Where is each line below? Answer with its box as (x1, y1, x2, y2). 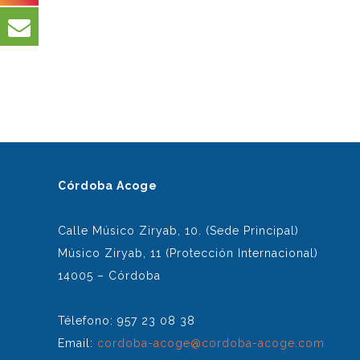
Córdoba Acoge (58, 179, 157, 193)
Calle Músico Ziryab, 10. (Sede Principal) (58, 224, 299, 238)
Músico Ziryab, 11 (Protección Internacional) (58, 247, 318, 260)
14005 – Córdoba (58, 269, 161, 283)
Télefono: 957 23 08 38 (58, 314, 195, 328)
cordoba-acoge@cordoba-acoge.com (97, 337, 325, 350)
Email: (58, 337, 97, 350)
